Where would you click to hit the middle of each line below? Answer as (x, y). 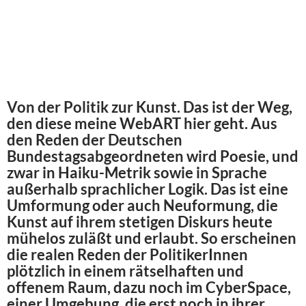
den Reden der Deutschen (95, 140)
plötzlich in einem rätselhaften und (125, 271)
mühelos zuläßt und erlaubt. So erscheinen (152, 238)
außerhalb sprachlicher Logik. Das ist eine (148, 189)
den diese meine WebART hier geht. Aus (142, 124)
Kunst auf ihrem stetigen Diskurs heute (140, 222)
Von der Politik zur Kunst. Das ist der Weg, (150, 107)
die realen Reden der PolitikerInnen (127, 255)
